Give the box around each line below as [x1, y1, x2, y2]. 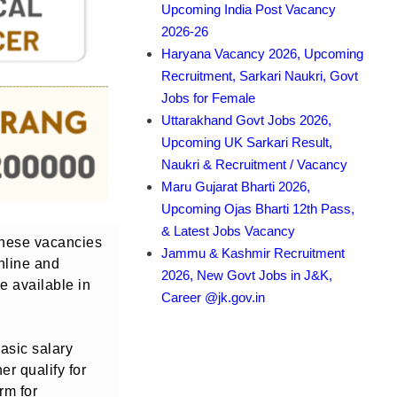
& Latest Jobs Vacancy [161, 222, 295, 238]
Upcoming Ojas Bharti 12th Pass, [161, 200, 354, 216]
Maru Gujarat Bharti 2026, [161, 178, 310, 194]
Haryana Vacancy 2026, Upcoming [161, 45, 363, 61]
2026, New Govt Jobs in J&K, [161, 267, 332, 283]
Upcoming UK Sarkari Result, [161, 134, 332, 150]
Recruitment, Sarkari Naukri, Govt [161, 67, 358, 83]
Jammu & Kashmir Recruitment [161, 245, 345, 261]
